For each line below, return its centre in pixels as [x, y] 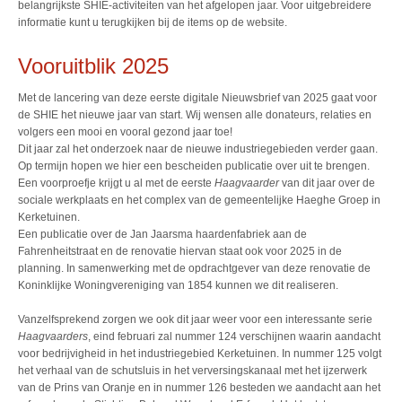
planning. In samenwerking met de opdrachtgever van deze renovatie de [194, 269]
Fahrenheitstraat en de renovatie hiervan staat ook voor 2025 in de [180, 252]
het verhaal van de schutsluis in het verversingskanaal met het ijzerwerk [192, 371]
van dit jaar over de [327, 184]
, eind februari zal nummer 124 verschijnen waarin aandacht [234, 337]
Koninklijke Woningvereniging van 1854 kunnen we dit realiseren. [178, 286]
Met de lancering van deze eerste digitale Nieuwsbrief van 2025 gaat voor [197, 98]
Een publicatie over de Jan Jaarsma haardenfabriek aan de [162, 235]
